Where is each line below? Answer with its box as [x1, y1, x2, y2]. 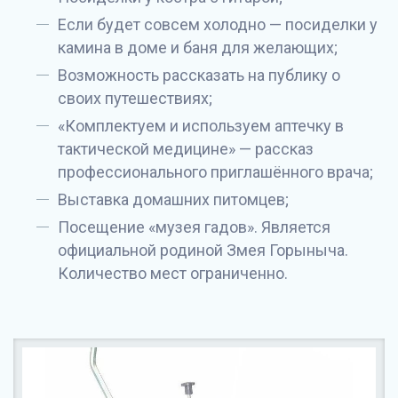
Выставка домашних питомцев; [58, 190, 289, 209]
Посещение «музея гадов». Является [58, 218, 330, 236]
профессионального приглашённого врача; [58, 163, 373, 181]
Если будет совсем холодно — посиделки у [58, 15, 378, 34]
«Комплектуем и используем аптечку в [58, 116, 344, 135]
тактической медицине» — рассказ [58, 139, 314, 158]
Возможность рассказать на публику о [58, 66, 340, 84]
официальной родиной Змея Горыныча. [58, 241, 348, 259]
